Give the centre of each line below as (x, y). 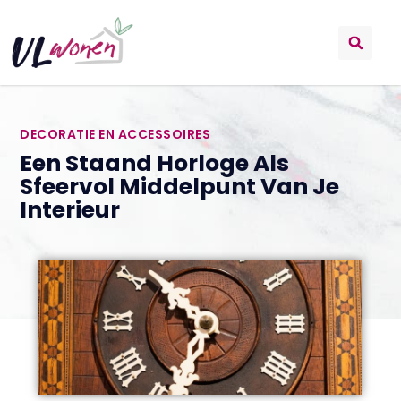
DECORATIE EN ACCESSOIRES (115, 134)
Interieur (70, 209)
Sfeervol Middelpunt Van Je (180, 186)
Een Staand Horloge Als (155, 163)
